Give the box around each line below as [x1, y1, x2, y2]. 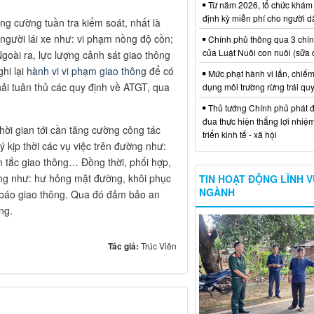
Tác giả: [107, 240, 141, 253]
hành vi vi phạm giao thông [27, 64, 146, 78]
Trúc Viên [140, 240, 177, 252]
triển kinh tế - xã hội [202, 128, 277, 141]
